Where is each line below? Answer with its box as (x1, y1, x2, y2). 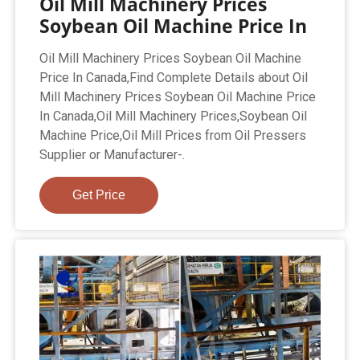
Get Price (72, 187, 126, 202)
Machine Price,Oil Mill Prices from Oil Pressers (39, 127, 307, 143)
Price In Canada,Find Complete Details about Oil (39, 69, 309, 85)
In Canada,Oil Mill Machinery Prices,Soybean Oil (39, 108, 308, 124)
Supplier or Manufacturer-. (39, 146, 186, 162)
